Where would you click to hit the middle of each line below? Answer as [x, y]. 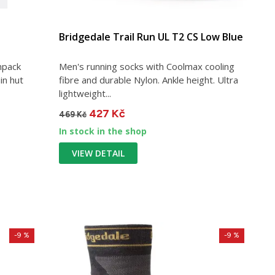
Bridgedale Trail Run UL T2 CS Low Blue [151, 37]
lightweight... [85, 94]
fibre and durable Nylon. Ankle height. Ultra [149, 80]
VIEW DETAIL [99, 153]
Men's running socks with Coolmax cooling [147, 67]
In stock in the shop [103, 131]
